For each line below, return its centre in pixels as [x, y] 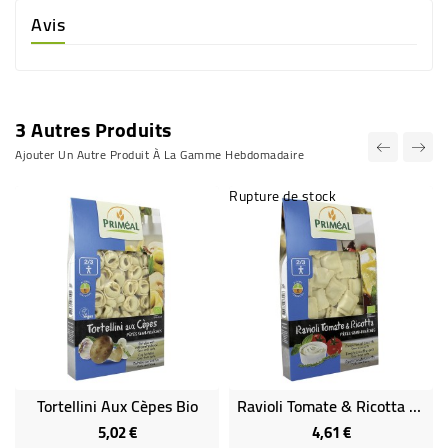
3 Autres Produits [93, 129]
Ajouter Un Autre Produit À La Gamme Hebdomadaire [159, 154]
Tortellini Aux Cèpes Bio [117, 406]
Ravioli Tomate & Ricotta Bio [415, 406]
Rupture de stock [282, 196]
